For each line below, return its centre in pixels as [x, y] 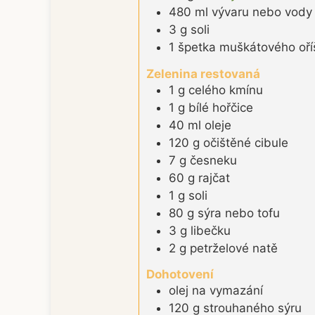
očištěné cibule [246, 142]
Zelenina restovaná [203, 73]
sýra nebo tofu [239, 213]
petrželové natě [234, 248]
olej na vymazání [216, 291]
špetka [197, 47]
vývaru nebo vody [262, 12]
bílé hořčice [221, 107]
